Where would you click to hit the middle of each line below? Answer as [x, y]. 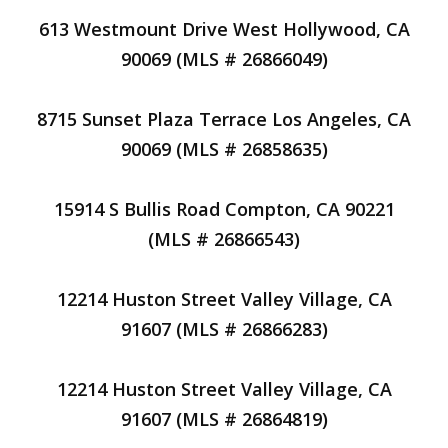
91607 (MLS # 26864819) [224, 419]
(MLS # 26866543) [224, 239]
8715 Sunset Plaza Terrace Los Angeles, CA [224, 119]
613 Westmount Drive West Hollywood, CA [224, 29]
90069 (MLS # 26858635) [224, 149]
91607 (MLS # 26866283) [224, 329]
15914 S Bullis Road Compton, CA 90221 [224, 209]
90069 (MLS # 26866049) [224, 59]
